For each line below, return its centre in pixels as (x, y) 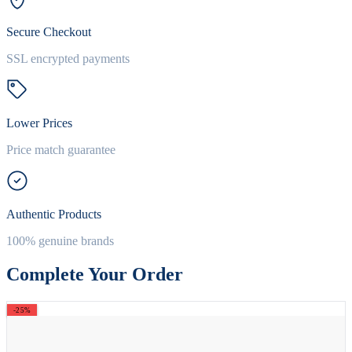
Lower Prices (39, 123)
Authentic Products (54, 214)
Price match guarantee (61, 149)
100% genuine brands (60, 240)
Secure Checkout (49, 31)
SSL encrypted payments (68, 58)
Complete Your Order (95, 274)
